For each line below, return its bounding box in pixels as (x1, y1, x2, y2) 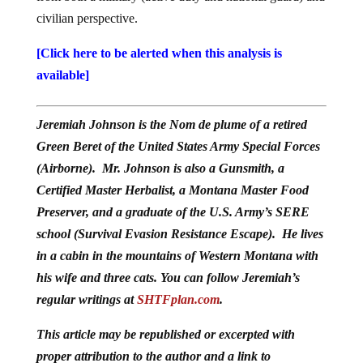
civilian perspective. (36, 11, 138, 25)
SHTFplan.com (136, 292, 220, 306)
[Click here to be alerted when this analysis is (36, 45, 282, 60)
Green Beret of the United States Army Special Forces (36, 139, 320, 153)
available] (36, 67, 89, 82)
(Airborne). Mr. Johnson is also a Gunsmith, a (36, 160, 284, 175)
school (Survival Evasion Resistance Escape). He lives (36, 226, 323, 241)
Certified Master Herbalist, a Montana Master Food (36, 182, 309, 197)
